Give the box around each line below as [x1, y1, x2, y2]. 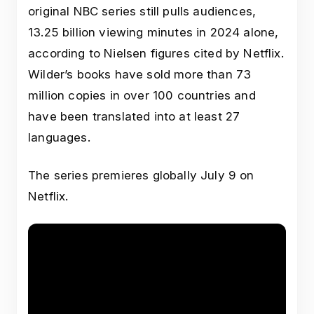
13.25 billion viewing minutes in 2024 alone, [28, 25, 279, 40]
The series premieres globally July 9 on [28, 168, 254, 183]
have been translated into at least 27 [28, 109, 240, 124]
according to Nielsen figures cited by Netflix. [28, 46, 284, 61]
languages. [28, 130, 90, 145]
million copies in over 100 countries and [28, 88, 256, 103]
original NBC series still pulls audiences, [28, 4, 257, 19]
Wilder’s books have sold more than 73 [28, 67, 252, 82]
